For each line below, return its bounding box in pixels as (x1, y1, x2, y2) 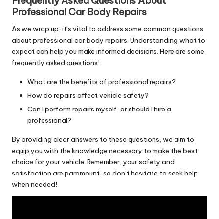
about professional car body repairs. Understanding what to (12, 35, 205, 44)
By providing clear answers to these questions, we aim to (12, 135, 194, 144)
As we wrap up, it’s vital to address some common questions (12, 24, 203, 33)
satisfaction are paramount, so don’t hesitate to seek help (12, 169, 198, 178)
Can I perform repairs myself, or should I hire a (27, 105, 171, 114)
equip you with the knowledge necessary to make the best (12, 146, 197, 155)
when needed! (12, 180, 57, 189)
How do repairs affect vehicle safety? (27, 91, 149, 100)
